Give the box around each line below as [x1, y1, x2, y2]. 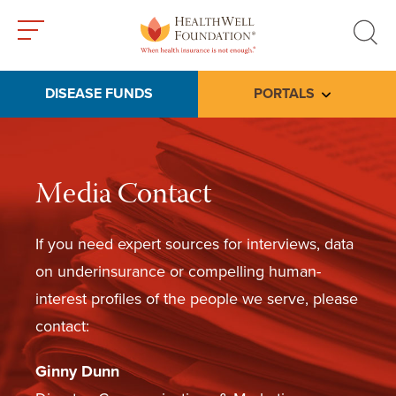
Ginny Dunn [35, 362, 119, 381]
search [351, 65, 389, 80]
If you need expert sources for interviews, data [35, 234, 354, 254]
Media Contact [35, 171, 211, 220]
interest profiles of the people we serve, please [35, 289, 358, 308]
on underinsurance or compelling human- [35, 262, 321, 281]
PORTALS [253, 85, 315, 103]
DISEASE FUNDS [45, 85, 153, 103]
